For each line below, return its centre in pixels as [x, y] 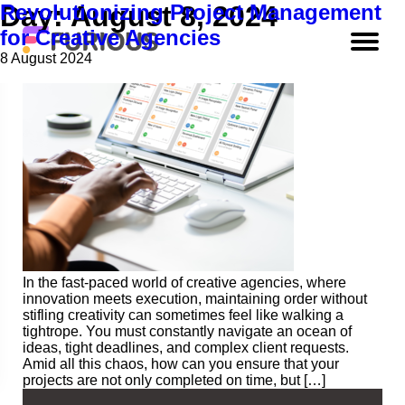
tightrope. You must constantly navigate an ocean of [187, 331]
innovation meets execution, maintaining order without [195, 299]
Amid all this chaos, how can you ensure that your [181, 364]
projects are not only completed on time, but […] [174, 380]
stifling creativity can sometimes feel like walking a [183, 315]
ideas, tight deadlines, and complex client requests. [186, 348]
